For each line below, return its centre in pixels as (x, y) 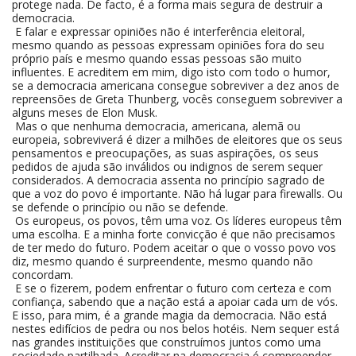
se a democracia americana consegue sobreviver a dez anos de (176, 85)
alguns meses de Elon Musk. (85, 112)
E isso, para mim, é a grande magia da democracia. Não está (169, 315)
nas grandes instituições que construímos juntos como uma (166, 342)
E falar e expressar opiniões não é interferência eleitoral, (159, 31)
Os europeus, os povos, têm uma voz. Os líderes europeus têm (177, 221)
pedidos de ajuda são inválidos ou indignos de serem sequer (167, 166)
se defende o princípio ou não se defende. (120, 207)
